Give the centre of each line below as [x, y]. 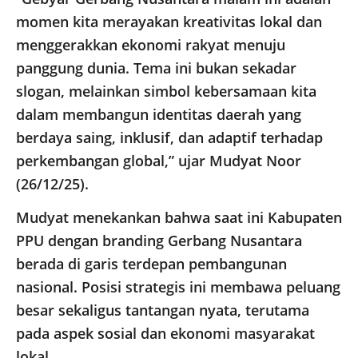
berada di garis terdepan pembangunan [151, 264]
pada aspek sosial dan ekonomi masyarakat [165, 334]
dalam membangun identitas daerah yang [159, 115]
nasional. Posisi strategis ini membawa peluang [178, 287]
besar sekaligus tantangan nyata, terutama [163, 310]
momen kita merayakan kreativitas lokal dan [169, 22]
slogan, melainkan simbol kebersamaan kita [166, 91]
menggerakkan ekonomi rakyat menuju [151, 45]
